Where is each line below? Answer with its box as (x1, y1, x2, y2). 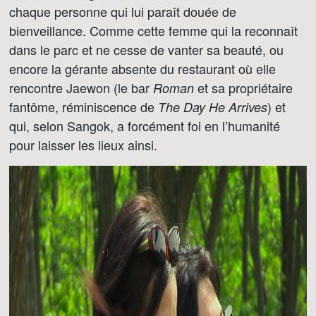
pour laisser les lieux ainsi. (9, 135, 157, 154)
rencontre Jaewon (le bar (9, 78, 153, 97)
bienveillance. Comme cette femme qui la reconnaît (9, 21, 298, 39)
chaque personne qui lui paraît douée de (9, 2, 236, 20)
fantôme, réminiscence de (9, 97, 158, 116)
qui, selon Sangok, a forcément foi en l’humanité (9, 116, 280, 135)
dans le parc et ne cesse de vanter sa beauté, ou (9, 40, 284, 59)
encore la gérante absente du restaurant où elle (9, 59, 276, 78)
